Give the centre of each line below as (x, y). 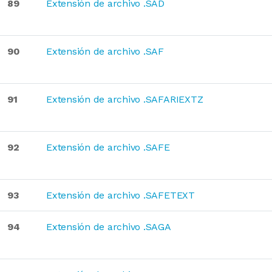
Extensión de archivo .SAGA (109, 227)
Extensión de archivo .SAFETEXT (121, 195)
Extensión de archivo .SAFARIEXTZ (125, 99)
